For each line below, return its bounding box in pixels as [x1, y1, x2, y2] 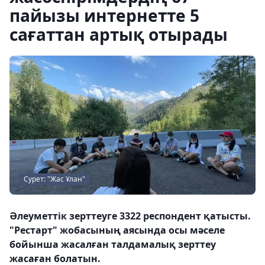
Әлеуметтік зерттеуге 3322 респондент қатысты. [9, 209, 251, 222]
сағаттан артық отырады [9, 23, 228, 46]
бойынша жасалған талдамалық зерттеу [9, 237, 216, 251]
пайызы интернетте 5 [9, 4, 199, 27]
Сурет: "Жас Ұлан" [24, 173, 85, 184]
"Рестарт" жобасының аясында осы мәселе [9, 223, 225, 237]
